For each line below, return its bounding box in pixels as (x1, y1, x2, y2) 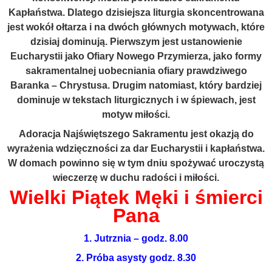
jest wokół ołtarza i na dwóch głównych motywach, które (7, 22, 265, 32)
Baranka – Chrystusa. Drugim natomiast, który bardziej (10, 80, 262, 90)
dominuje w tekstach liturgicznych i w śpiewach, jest (16, 95, 256, 105)
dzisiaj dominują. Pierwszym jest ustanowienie (30, 36, 242, 47)
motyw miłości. (102, 109, 170, 120)
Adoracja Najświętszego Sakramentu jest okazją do (18, 129, 254, 139)
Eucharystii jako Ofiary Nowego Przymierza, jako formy (10, 51, 262, 61)
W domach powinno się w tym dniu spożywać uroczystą (8, 158, 264, 168)
